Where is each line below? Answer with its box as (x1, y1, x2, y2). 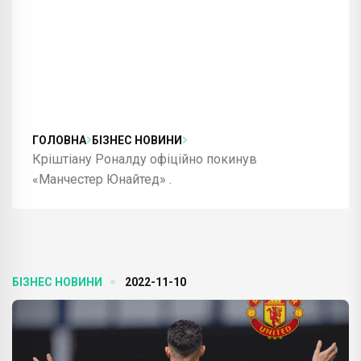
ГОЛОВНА (32, 133, 86, 147)
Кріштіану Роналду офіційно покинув (32, 151, 257, 167)
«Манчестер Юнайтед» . (32, 171, 172, 187)
